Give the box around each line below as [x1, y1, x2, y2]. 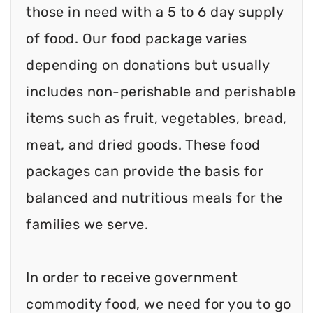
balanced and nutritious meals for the [26, 189, 283, 206]
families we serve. [26, 215, 148, 233]
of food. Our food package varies [26, 29, 247, 47]
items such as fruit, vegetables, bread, [26, 109, 287, 126]
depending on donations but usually [26, 56, 269, 73]
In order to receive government [26, 268, 238, 286]
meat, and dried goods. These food [26, 136, 261, 153]
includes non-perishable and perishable [26, 82, 296, 100]
